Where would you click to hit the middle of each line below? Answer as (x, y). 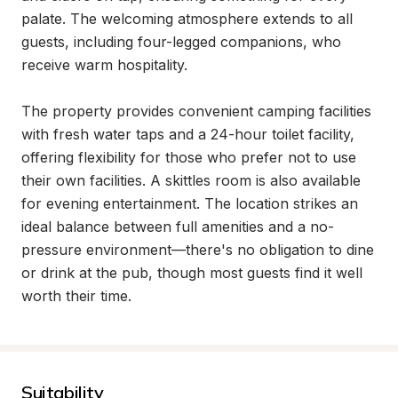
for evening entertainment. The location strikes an (190, 203)
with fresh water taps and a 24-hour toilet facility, (188, 134)
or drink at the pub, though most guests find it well (192, 273)
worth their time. (76, 296)
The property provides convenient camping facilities (196, 111)
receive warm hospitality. (104, 65)
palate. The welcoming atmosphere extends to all (187, 19)
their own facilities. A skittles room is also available (191, 180)
